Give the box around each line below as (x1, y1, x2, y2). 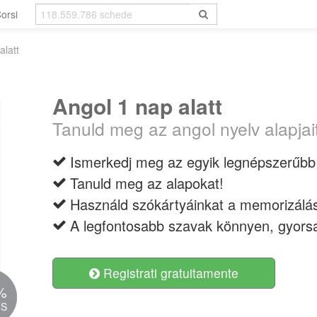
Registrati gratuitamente (100, 264, 238, 282)
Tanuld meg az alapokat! (70, 173, 224, 193)
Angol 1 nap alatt (52, 91, 222, 121)
